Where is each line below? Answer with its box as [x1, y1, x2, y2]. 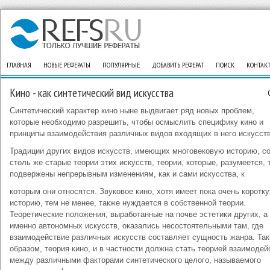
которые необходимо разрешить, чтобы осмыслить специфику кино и [10, 118, 263, 127]
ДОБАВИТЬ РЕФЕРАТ [152, 60, 204, 69]
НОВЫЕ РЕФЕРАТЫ [43, 60, 90, 69]
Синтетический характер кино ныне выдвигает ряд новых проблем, [10, 106, 254, 115]
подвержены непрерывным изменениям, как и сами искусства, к [10, 169, 245, 178]
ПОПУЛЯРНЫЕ [102, 60, 140, 69]
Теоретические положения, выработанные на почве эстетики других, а [10, 210, 268, 219]
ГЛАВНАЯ [7, 60, 31, 69]
